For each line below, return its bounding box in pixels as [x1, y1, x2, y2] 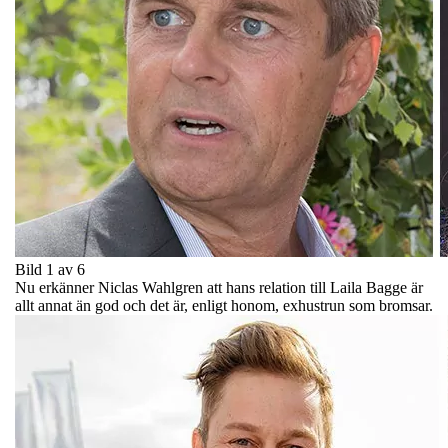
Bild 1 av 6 [15, 260, 85, 278]
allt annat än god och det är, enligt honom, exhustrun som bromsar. [15, 296, 433, 314]
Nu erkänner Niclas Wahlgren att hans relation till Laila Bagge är [15, 278, 423, 296]
